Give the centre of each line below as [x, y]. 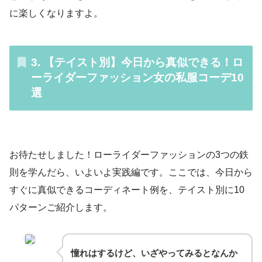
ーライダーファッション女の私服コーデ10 [137, 78]
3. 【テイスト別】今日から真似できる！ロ [137, 63]
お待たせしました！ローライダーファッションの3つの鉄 [129, 154]
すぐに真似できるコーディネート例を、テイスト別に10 [127, 189]
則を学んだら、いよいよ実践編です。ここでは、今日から [131, 172]
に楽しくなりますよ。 [56, 13]
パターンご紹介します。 [61, 207]
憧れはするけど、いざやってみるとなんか [154, 253]
